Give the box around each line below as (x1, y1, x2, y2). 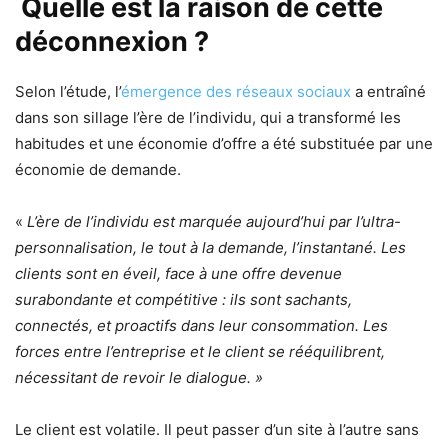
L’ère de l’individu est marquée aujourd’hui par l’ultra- (23, 211, 401, 231)
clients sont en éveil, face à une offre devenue (15, 263, 342, 283)
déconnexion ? (15, 24, 209, 58)
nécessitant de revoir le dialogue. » (15, 367, 263, 387)
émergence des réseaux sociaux (121, 81, 351, 101)
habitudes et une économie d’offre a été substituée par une (15, 133, 433, 153)
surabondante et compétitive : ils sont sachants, (15, 289, 352, 309)
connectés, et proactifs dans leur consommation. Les (15, 315, 388, 335)
